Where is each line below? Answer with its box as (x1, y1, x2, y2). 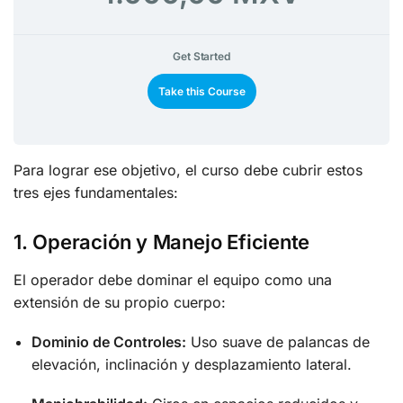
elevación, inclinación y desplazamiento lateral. (31, 355, 352, 374)
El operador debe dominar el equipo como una (13, 270, 332, 289)
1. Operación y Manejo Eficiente (13, 229, 310, 254)
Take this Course (157, 85, 246, 99)
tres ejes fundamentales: (13, 184, 178, 202)
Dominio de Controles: (31, 333, 186, 352)
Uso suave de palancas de (186, 333, 370, 352)
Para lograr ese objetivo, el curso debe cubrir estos (13, 161, 363, 180)
